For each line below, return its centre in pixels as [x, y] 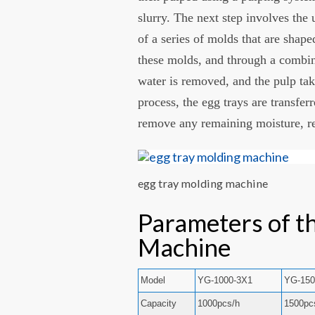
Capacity [159, 303]
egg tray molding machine [203, 184]
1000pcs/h [219, 303]
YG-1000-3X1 [225, 280]
